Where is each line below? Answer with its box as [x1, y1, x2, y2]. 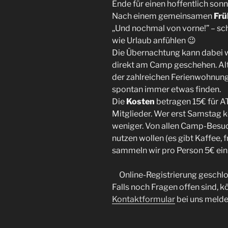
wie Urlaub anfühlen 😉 [112, 35, 196, 45]
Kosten [126, 96, 155, 106]
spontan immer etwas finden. [112, 84, 221, 94]
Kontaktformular [112, 194, 175, 204]
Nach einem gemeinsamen [112, 11, 214, 21]
